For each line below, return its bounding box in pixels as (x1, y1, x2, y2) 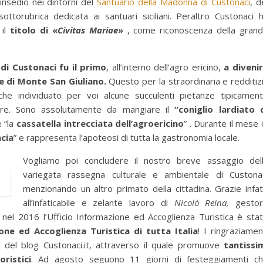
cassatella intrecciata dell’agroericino (16, 117, 184, 130)
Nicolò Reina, (174, 197, 230, 209)
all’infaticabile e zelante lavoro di (23, 197, 174, 209)
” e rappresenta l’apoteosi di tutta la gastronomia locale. (14, 131, 240, 144)
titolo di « (10, 24, 58, 36)
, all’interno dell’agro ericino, (106, 61, 221, 73)
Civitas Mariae (57, 24, 118, 36)
